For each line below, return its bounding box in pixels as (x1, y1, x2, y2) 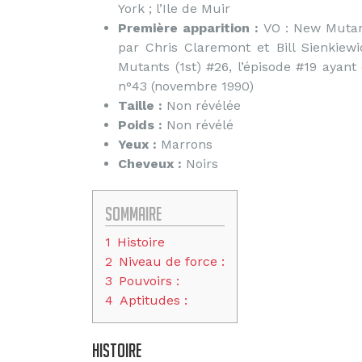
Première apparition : (118, 20, 259, 36)
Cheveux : (118, 156, 186, 171)
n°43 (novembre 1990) (118, 78, 254, 94)
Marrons (161, 137, 213, 152)
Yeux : (118, 137, 161, 152)
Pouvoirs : (119, 273, 179, 288)
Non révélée (166, 98, 241, 113)
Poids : (118, 117, 166, 133)
